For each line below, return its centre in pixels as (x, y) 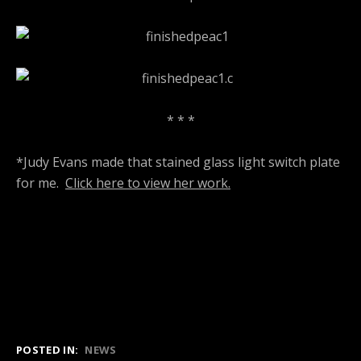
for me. (41, 183)
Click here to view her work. (148, 183)
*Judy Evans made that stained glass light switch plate (178, 162)
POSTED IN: (48, 350)
